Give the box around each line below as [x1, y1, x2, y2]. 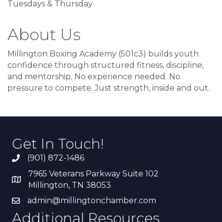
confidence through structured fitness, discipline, [7, 60, 204, 70]
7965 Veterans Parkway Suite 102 [28, 169, 159, 179]
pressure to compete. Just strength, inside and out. [7, 83, 210, 93]
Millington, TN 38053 [28, 180, 111, 190]
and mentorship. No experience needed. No [7, 72, 180, 82]
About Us [7, 25, 81, 45]
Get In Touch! [12, 135, 104, 153]
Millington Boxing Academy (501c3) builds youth [7, 49, 199, 59]
